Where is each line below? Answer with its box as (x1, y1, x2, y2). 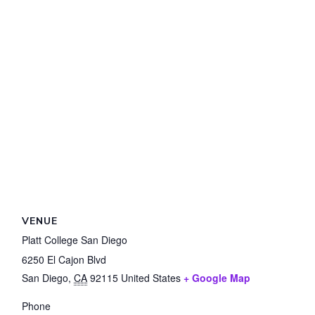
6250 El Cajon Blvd (22, 252, 107, 266)
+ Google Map (184, 271, 251, 285)
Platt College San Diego (22, 233, 128, 247)
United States (121, 271, 181, 285)
